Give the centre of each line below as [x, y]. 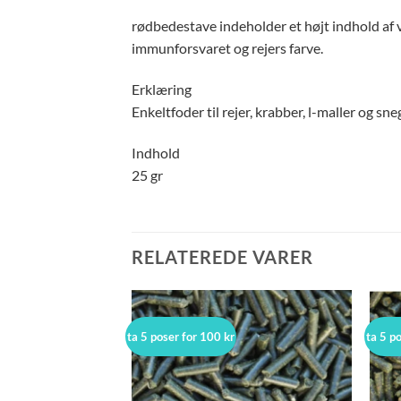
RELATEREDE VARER [222, 256]
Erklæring [162, 90]
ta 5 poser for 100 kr [181, 336]
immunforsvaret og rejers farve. [227, 48]
